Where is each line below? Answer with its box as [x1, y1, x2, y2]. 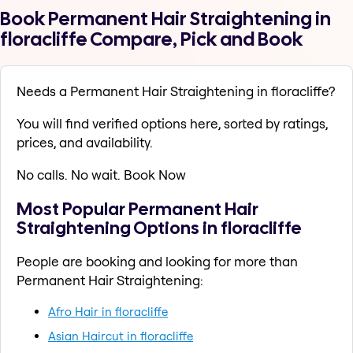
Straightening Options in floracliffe [17, 215, 302, 240]
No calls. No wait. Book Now [17, 166, 186, 184]
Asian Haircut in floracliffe [48, 328, 193, 344]
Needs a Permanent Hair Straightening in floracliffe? [17, 83, 335, 100]
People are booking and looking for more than [17, 252, 298, 269]
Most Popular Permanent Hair [17, 196, 258, 221]
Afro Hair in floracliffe [48, 303, 168, 319]
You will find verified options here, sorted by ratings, [17, 115, 328, 132]
